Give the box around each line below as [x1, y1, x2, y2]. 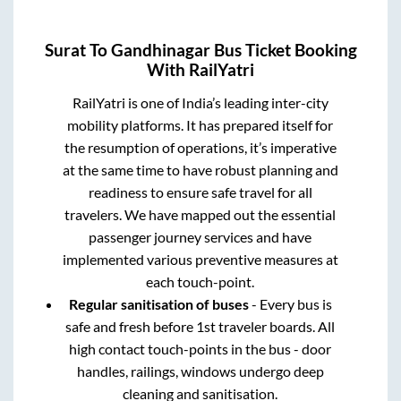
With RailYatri [147, 60, 254, 81]
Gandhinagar [110, 40, 210, 61]
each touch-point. [146, 273, 255, 291]
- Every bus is [248, 295, 332, 313]
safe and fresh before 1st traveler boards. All [65, 318, 336, 336]
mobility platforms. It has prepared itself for [67, 116, 334, 134]
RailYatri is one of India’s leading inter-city [72, 94, 328, 112]
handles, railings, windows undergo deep [76, 363, 324, 380]
